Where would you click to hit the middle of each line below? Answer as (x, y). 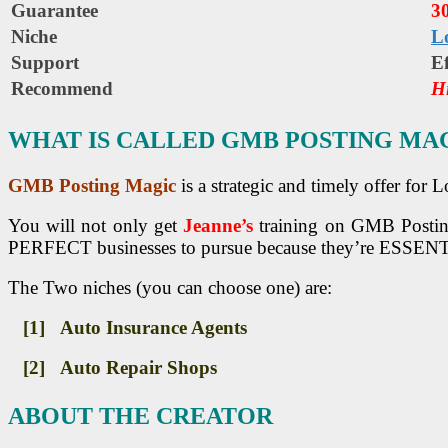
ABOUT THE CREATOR (140, 416)
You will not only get (96, 226)
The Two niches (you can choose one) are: (170, 288)
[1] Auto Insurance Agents (127, 328)
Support (45, 63)
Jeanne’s (218, 226)
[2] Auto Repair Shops (112, 368)
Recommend (62, 89)
